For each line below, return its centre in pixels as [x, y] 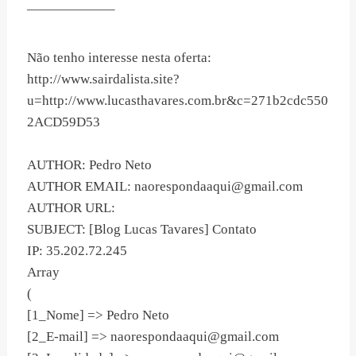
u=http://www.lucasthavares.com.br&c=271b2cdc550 [178, 101]
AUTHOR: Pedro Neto [89, 165]
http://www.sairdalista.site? [103, 79]
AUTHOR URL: [71, 208]
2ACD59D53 [64, 122]
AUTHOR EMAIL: [81, 187]
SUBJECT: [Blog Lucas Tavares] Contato [142, 230]
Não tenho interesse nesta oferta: [119, 58]
